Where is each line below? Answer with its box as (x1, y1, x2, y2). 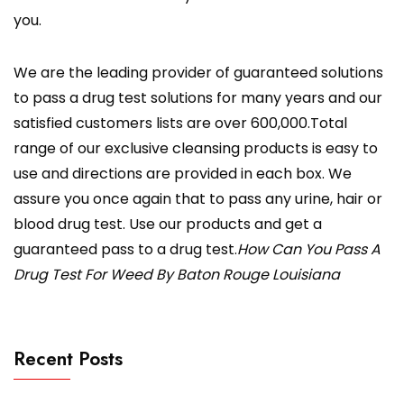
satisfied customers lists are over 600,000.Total (14, 113, 347, 134)
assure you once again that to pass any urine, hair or (14, 188, 382, 210)
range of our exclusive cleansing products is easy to (14, 138, 378, 160)
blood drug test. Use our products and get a (14, 214, 322, 235)
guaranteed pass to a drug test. (14, 239, 237, 261)
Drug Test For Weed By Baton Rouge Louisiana (14, 264, 340, 286)
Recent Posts (14, 345, 123, 373)
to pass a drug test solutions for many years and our (14, 87, 382, 109)
